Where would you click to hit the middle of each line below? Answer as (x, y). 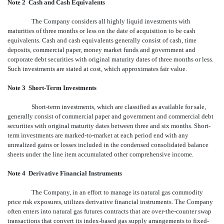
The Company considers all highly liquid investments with (111, 21)
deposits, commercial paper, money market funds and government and (101, 49)
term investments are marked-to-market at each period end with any (98, 135)
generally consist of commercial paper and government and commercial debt (110, 116)
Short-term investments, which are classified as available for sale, (119, 106)
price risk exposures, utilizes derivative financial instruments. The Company (110, 201)
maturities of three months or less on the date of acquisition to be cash (101, 30)
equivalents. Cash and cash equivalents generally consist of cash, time (102, 40)
